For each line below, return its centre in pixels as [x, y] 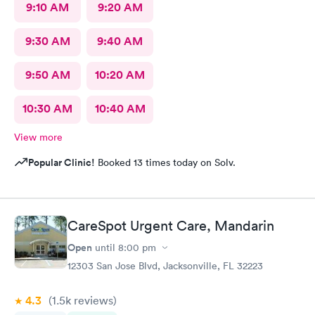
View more [38, 137]
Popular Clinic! [62, 162]
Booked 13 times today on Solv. [165, 162]
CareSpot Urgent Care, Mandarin [171, 226]
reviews [92, 300]
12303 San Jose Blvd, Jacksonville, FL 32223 [165, 266]
